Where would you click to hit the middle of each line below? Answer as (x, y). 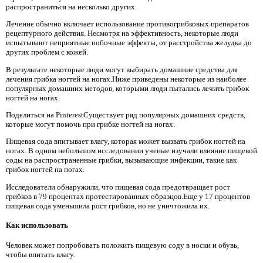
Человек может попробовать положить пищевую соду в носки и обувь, (122, 245)
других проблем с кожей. (47, 52)
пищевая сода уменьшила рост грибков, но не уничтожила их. (108, 205)
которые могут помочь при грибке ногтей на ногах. (90, 124)
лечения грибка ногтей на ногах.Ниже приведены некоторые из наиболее (126, 79)
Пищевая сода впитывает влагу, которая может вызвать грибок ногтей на (126, 141)
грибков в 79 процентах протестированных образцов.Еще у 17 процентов (128, 196)
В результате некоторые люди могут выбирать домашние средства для (122, 69)
